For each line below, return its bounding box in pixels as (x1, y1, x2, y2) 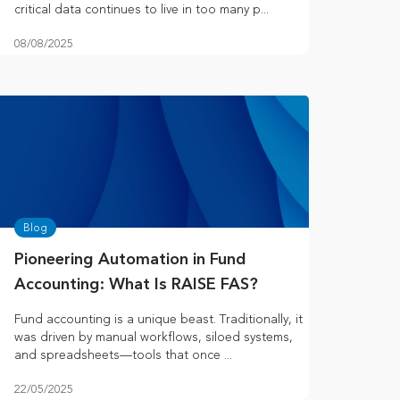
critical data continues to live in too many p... (14, 2, 269, 18)
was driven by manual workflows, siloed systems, (14, 329, 293, 346)
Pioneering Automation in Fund (14, 252, 246, 269)
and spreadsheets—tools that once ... (14, 347, 232, 363)
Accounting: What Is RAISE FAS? (14, 277, 258, 294)
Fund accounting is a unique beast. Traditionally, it (14, 312, 303, 328)
